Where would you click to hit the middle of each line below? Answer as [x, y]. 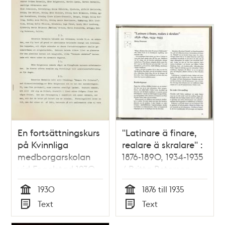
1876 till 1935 [163, 189]
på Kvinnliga [43, 145]
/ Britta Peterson [156, 169]
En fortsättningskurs [59, 133]
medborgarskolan [54, 157]
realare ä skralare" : [162, 145]
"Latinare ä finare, [159, 133]
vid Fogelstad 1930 [57, 169]
